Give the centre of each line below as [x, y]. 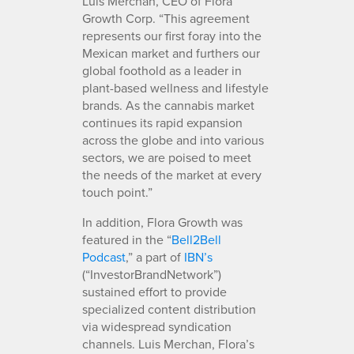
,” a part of [155, 256]
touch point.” [117, 192]
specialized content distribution [169, 309]
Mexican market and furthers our [171, 53]
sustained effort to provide [154, 291]
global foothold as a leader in [162, 70]
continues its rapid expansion [162, 122]
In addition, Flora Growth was [162, 222]
